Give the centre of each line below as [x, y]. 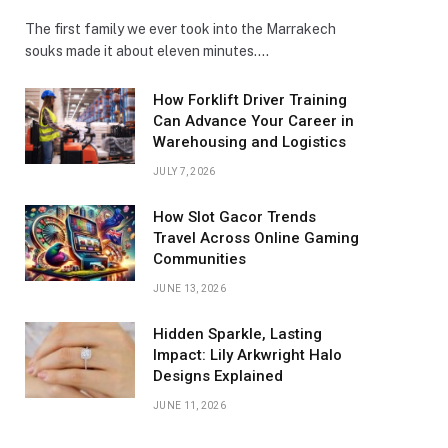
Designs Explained [218, 376]
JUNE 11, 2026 [189, 405]
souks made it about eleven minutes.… [147, 51]
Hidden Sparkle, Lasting [237, 334]
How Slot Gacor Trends [234, 217]
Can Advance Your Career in [253, 121]
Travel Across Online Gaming [256, 238]
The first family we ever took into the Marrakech [180, 29]
